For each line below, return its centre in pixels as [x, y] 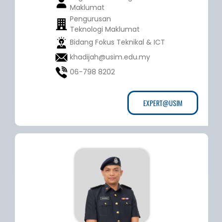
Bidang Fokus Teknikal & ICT [117, 42]
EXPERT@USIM [163, 103]
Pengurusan [90, 19]
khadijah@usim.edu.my [110, 57]
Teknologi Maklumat [105, 29]
